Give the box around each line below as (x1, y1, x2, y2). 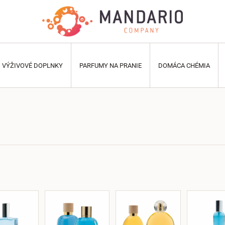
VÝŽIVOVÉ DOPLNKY (2, 61, 63, 69)
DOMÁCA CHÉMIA (158, 61, 210, 69)
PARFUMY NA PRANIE (79, 61, 142, 69)
